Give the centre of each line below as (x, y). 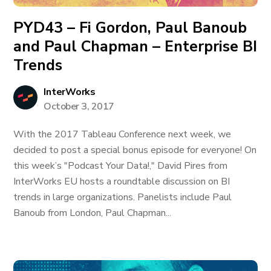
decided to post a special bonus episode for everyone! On (135, 150)
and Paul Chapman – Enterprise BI (135, 47)
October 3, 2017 (79, 106)
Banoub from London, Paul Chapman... (93, 213)
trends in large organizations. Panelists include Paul (123, 197)
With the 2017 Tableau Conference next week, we (122, 134)
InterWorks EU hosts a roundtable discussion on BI (122, 181)
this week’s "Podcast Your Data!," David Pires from (121, 166)
